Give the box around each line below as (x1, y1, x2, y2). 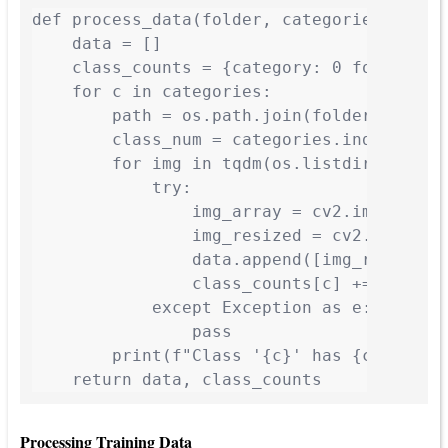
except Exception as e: (32, 298, 372, 318)
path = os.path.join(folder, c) (32, 106, 412, 126)
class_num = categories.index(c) (32, 130, 422, 150)
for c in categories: (32, 82, 272, 102)
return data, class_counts (32, 370, 322, 390)
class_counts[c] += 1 (32, 274, 392, 294)
